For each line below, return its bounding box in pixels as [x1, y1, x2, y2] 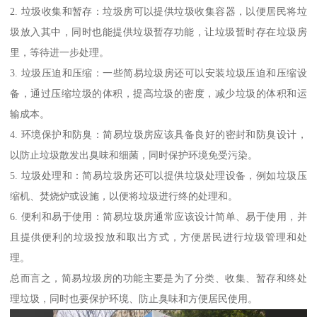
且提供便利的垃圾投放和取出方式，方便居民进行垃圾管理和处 [10, 231, 307, 243]
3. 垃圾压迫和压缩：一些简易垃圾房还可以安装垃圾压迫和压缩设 [10, 67, 307, 79]
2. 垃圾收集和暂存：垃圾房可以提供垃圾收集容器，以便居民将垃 [10, 6, 307, 18]
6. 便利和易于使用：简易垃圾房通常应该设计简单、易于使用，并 [10, 211, 307, 223]
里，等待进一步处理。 [10, 47, 110, 59]
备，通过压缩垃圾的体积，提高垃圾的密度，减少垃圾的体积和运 [10, 88, 307, 100]
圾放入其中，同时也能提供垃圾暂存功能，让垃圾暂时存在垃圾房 [10, 26, 307, 38]
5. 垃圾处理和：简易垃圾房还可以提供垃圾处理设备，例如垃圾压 [10, 170, 307, 182]
